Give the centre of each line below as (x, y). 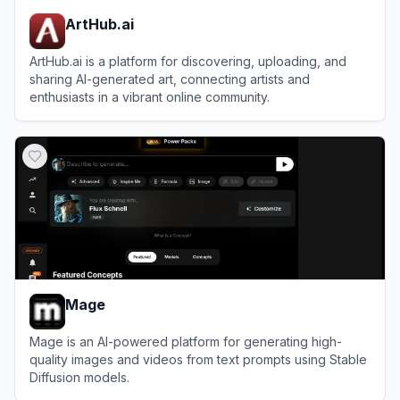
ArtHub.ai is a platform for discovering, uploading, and (188, 61)
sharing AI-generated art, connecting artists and (170, 79)
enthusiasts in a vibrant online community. (150, 96)
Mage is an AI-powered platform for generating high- (186, 341)
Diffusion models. (79, 377)
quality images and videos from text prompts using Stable (198, 359)
